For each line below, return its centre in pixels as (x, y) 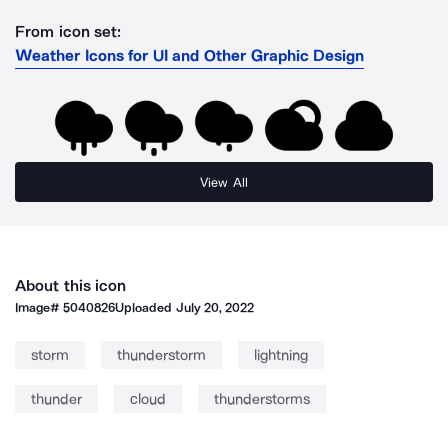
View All (224, 182)
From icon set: (68, 31)
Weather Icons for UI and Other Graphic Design (190, 55)
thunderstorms (262, 399)
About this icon (71, 285)
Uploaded (145, 307)
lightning (281, 355)
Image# (39, 307)
